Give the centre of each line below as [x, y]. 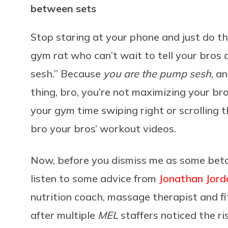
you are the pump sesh [157, 73]
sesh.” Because [67, 73]
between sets [63, 8]
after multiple [64, 215]
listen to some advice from [95, 178]
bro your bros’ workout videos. [103, 128]
